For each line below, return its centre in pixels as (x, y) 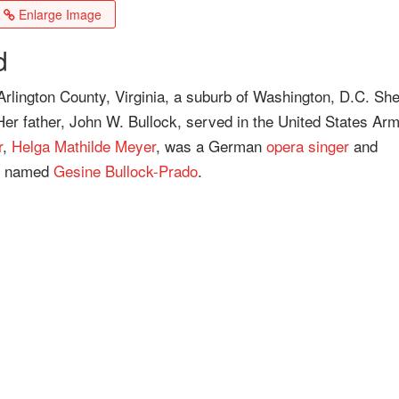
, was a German (211, 146)
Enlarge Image (59, 14)
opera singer (308, 146)
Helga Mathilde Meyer (84, 146)
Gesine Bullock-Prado (126, 171)
